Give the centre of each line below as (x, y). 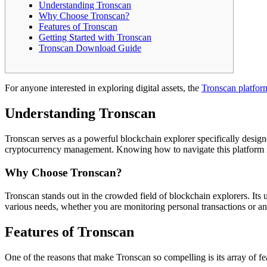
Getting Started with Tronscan (95, 38)
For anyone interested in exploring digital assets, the (103, 88)
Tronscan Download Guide (90, 48)
